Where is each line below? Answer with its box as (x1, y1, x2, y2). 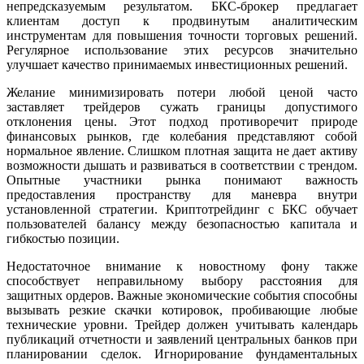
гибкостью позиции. (6, 231, 119, 245)
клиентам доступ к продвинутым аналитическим (6, 13, 357, 28)
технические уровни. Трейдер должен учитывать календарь (6, 317, 357, 331)
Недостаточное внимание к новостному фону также (6, 258, 357, 273)
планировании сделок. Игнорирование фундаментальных (6, 346, 357, 361)
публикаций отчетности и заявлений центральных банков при (6, 331, 357, 346)
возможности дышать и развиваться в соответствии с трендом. (6, 158, 357, 172)
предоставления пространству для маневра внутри (6, 187, 357, 201)
